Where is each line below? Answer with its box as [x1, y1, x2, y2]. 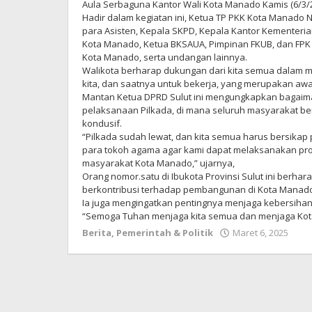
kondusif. [82, 117, 122, 130]
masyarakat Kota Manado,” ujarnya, [82, 157, 235, 169]
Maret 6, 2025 [233, 226, 288, 239]
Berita [82, 226, 111, 239]
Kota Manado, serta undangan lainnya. [82, 51, 247, 63]
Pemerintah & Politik [116, 226, 213, 239]
